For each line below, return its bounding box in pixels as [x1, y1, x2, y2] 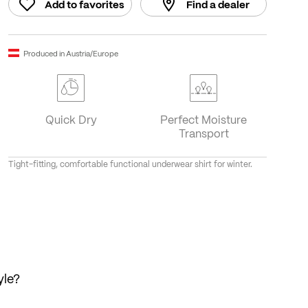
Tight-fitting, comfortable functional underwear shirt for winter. [8, 157, 252, 171]
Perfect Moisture [160, 111, 247, 129]
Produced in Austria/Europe [23, 47, 118, 59]
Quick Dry [45, 111, 97, 129]
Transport [178, 124, 229, 142]
